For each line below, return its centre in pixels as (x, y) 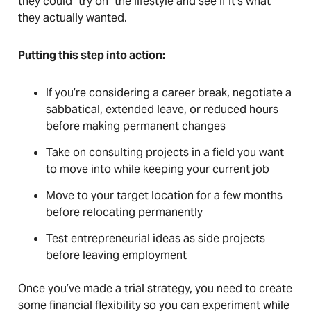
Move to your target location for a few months (164, 195)
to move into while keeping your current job (158, 169)
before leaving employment (116, 255)
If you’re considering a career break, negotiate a (169, 93)
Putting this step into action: (92, 55)
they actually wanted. (74, 18)
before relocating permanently (124, 212)
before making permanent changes (136, 126)
